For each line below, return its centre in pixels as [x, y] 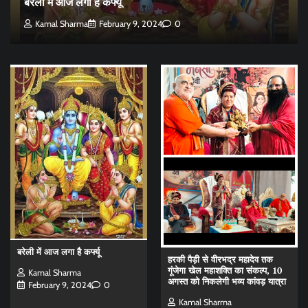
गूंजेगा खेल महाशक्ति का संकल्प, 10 [225, 270]
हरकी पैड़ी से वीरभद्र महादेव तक [220, 259]
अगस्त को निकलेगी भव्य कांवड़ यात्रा [227, 281]
